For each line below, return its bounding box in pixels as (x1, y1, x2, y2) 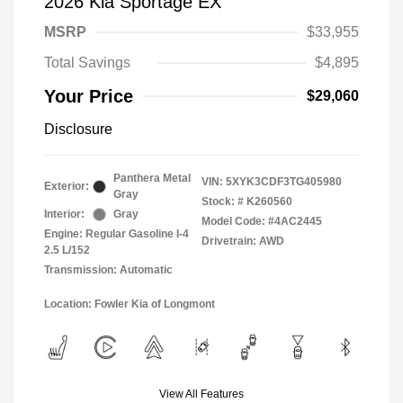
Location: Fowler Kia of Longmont (44, 298, 215, 310)
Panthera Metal (113, 172, 191, 184)
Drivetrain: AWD (201, 235, 284, 247)
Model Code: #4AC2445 (201, 215, 322, 228)
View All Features (159, 388, 244, 400)
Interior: (44, 208, 85, 220)
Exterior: (44, 180, 89, 193)
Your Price (44, 86, 133, 106)
